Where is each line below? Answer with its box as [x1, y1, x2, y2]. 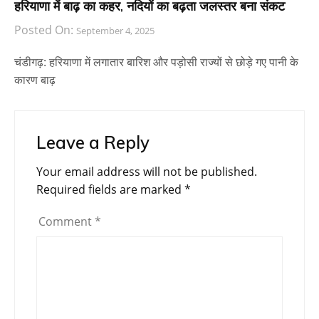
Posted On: [14, 22, 76, 38]
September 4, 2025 [76, 24, 155, 38]
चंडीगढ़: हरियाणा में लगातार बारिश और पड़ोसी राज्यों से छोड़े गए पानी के [14, 54, 298, 70]
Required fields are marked [36, 182, 184, 198]
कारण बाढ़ [14, 72, 56, 88]
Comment [38, 214, 95, 230]
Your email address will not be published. [36, 164, 257, 180]
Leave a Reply [36, 132, 150, 154]
